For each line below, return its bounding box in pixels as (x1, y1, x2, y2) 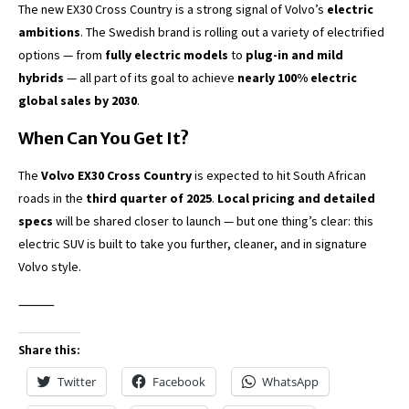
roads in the (18, 189, 86, 206)
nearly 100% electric (237, 68, 357, 86)
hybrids (18, 68, 64, 86)
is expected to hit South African (192, 166, 366, 184)
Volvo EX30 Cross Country (41, 166, 192, 184)
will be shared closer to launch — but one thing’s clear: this (53, 212, 373, 229)
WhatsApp (262, 372, 319, 390)
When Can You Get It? (18, 127, 189, 149)
